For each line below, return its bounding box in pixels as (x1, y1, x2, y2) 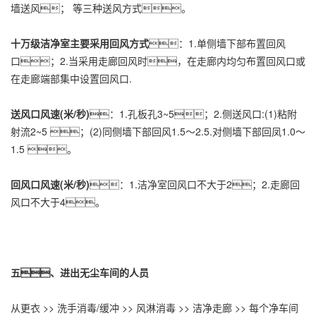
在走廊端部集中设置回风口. (11, 71, 132, 85)
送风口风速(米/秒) (11, 106, 90, 121)
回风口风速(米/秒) (11, 176, 90, 191)
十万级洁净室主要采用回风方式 (11, 35, 149, 50)
